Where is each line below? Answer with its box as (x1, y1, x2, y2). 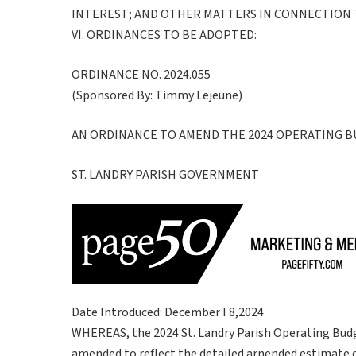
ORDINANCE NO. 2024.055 (72, 65, 211, 83)
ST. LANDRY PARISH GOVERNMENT (72, 165, 259, 184)
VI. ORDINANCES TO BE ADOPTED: (72, 25, 257, 44)
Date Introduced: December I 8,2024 (72, 303, 264, 321)
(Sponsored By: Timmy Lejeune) (72, 86, 242, 104)
